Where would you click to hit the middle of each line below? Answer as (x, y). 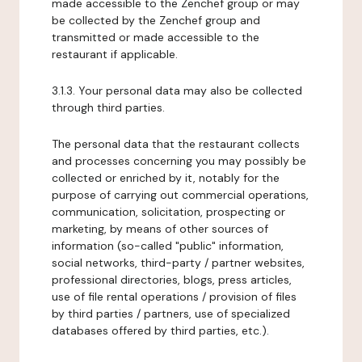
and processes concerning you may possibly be (179, 161)
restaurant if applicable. (115, 54)
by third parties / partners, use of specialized (171, 314)
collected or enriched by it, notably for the (166, 178)
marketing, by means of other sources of (160, 229)
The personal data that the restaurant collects (176, 144)
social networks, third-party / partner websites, (178, 263)
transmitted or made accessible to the (156, 37)
